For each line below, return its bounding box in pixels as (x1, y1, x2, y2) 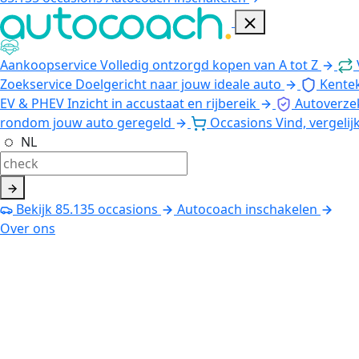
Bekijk (13, 200, 55, 218)
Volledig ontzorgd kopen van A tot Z (100, 55, 318, 74)
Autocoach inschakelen (177, 200, 317, 218)
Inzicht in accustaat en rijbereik (67, 94, 256, 112)
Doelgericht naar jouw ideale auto (75, 75, 281, 93)
